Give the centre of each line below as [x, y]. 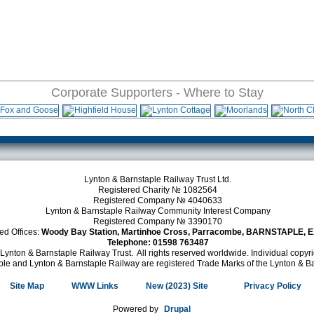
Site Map [27, 286]
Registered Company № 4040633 [158, 200]
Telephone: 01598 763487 [158, 243]
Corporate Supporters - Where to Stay [157, 92]
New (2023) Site [177, 286]
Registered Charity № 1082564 [158, 190]
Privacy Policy [273, 286]
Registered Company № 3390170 [158, 221]
